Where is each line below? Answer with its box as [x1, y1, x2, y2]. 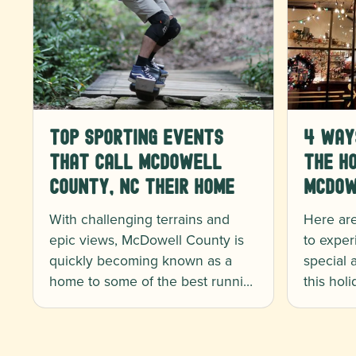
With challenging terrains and [49, 209, 230, 229]
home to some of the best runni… [49, 271, 253, 291]
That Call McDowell [49, 150, 222, 174]
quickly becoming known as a [49, 250, 232, 270]
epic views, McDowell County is [49, 230, 244, 250]
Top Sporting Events [49, 126, 223, 149]
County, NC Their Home [49, 175, 234, 199]
